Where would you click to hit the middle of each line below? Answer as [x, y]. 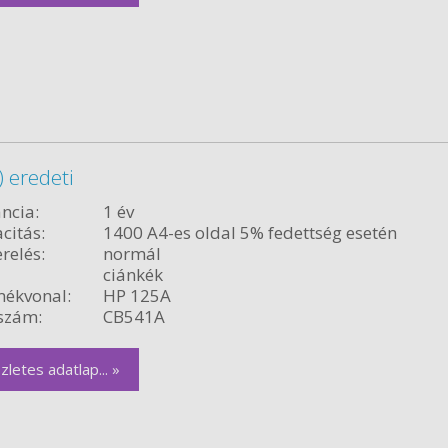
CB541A [133, 316]
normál [131, 253]
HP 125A [136, 295]
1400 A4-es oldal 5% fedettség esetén [249, 232]
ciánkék [132, 274]
